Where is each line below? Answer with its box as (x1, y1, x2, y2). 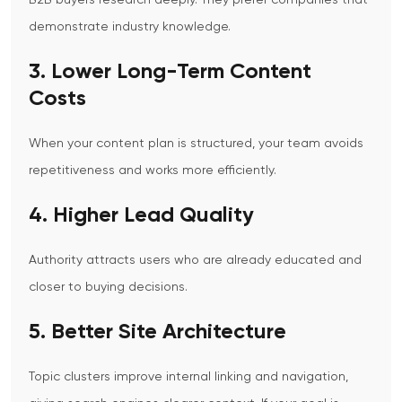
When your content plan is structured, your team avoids (29, 137, 363, 151)
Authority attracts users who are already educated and (29, 254, 362, 267)
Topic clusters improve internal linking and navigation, (29, 371, 348, 384)
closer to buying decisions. (29, 281, 188, 294)
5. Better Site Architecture (29, 321, 286, 344)
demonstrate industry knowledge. (29, 21, 231, 34)
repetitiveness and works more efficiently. (29, 164, 276, 178)
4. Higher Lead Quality (29, 205, 254, 227)
